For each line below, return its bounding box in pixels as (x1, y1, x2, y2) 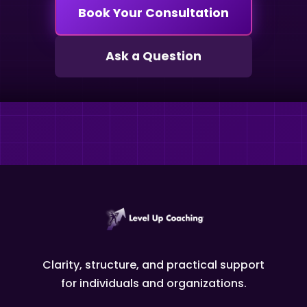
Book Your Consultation (76, 2, 231, 20)
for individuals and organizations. (60, 275, 247, 291)
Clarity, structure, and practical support (42, 257, 265, 273)
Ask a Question (106, 47, 201, 64)
